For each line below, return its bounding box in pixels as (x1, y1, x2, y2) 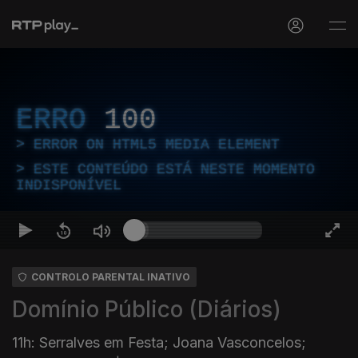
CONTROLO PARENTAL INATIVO (31, 271, 190, 283)
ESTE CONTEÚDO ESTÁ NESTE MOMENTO (34, 161, 315, 177)
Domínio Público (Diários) (12, 296, 281, 323)
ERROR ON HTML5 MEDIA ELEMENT (34, 137, 280, 153)
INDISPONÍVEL (16, 177, 121, 193)
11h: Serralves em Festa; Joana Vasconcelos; (12, 334, 306, 351)
